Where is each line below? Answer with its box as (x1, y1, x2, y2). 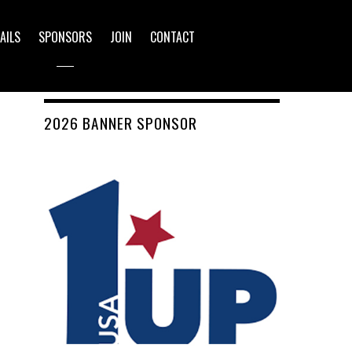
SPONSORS (38, 27, 92, 46)
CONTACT (150, 27, 196, 46)
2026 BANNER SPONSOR (44, 112, 198, 135)
